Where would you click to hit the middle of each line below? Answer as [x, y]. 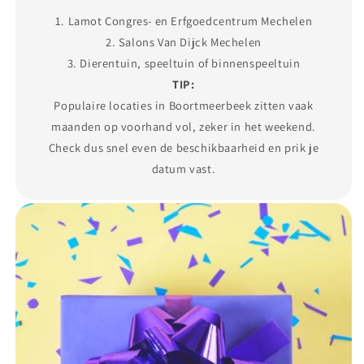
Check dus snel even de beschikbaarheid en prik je [184, 147]
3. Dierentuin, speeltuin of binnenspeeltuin [184, 63]
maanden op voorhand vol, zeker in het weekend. [184, 126]
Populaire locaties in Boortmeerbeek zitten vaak [184, 105]
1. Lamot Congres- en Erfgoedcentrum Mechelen [184, 20]
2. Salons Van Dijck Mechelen [184, 41]
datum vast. [184, 168]
